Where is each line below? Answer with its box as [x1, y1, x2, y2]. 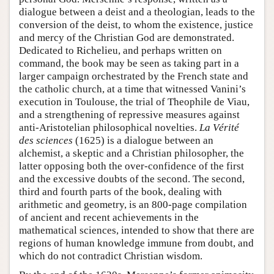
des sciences [19, 134, 73, 146]
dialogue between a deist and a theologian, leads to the [19, 6, 255, 18]
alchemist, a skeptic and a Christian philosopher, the [19, 147, 244, 159]
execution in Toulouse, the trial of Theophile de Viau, [19, 95, 250, 108]
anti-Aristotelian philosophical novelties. [19, 121, 199, 133]
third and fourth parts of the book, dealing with [19, 185, 222, 198]
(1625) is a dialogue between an [73, 134, 213, 146]
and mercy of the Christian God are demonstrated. [19, 31, 234, 43]
